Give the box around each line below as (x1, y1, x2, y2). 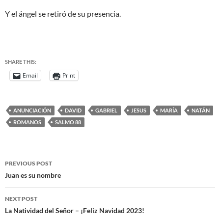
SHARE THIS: (5, 58, 36, 65)
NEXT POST (5, 195, 37, 202)
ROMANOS (13, 119, 41, 125)
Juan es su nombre (5, 171, 61, 179)
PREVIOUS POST (5, 160, 52, 167)
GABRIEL (95, 107, 117, 113)
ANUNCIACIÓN (13, 107, 51, 113)
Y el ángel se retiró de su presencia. (5, 9, 121, 18)
